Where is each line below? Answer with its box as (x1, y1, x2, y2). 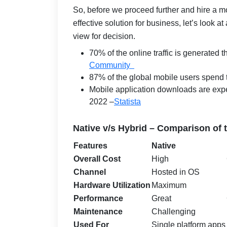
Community (89, 61, 134, 70)
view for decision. (73, 32, 135, 41)
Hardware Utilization (73, 181, 150, 190)
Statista (114, 97, 141, 106)
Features (73, 141, 107, 150)
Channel (73, 168, 106, 177)
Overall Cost (73, 155, 121, 164)
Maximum (152, 181, 186, 190)
